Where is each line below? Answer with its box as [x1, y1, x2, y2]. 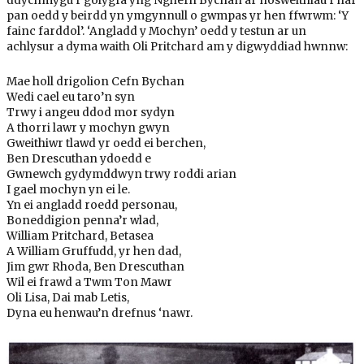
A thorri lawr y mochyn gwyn [6, 120, 170, 135]
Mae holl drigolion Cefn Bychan [6, 74, 184, 89]
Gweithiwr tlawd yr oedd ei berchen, [6, 136, 206, 150]
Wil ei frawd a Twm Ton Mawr [6, 275, 172, 289]
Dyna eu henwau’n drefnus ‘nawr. [6, 305, 193, 320]
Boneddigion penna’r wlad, [6, 213, 158, 227]
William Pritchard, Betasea [6, 228, 154, 243]
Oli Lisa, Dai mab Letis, [6, 290, 129, 305]
